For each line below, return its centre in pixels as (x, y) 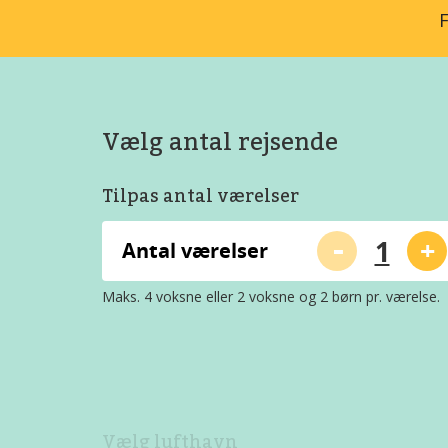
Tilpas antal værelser (200, 196)
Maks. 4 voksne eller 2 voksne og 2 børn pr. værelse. (271, 297)
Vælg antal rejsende (220, 141)
